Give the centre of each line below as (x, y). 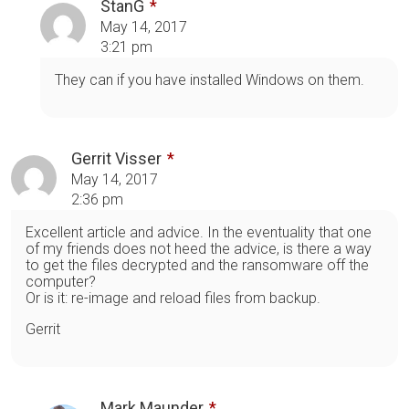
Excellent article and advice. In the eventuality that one (199, 232)
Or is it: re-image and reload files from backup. (173, 298)
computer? (61, 281)
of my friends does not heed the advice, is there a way (199, 248)
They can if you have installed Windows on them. (210, 79)
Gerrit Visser (116, 158)
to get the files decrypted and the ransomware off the (197, 265)
